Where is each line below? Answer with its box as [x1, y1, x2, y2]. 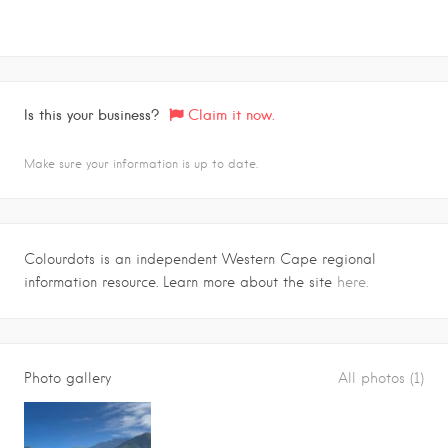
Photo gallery [24, 370, 111, 387]
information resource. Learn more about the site [24, 274, 337, 291]
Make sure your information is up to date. [24, 156, 258, 172]
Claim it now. [188, 106, 274, 125]
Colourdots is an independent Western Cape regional [24, 251, 376, 268]
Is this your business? [24, 106, 159, 125]
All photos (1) [338, 370, 424, 387]
